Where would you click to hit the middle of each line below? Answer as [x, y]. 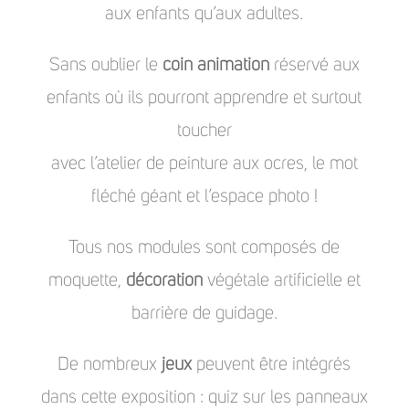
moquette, [87, 281]
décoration [164, 281]
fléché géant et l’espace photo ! [204, 197]
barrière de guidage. [204, 314]
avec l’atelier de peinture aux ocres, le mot [204, 164]
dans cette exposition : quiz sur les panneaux [204, 398]
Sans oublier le [105, 65]
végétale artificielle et [281, 281]
